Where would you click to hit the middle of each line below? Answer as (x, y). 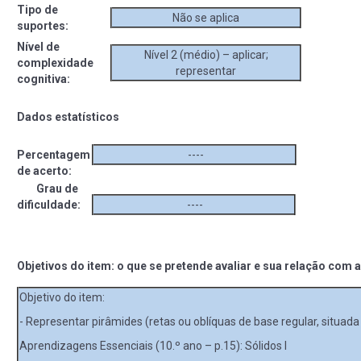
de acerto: (44, 170)
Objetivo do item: (62, 297)
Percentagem (54, 154)
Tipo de (37, 9)
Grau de (48, 188)
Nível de (38, 46)
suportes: (43, 25)
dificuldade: (49, 204)
